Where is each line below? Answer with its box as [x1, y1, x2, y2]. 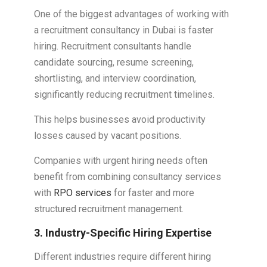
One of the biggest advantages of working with [33, 8, 229, 20]
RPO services [53, 187, 111, 199]
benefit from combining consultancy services [33, 171, 221, 183]
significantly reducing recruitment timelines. [33, 89, 215, 101]
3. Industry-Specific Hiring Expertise [33, 226, 212, 240]
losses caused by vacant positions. [33, 130, 181, 142]
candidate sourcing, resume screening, [33, 57, 194, 69]
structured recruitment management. [33, 203, 184, 215]
